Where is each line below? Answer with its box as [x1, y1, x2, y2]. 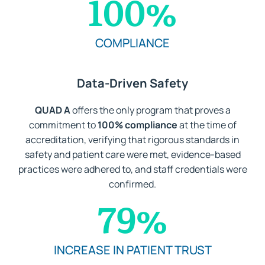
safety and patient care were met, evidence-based [24, 147, 241, 161]
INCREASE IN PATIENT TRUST [53, 242, 212, 258]
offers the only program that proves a [70, 103, 231, 117]
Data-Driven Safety [77, 75, 188, 91]
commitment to [28, 118, 98, 131]
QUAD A [34, 103, 70, 117]
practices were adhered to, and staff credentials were [18, 162, 247, 176]
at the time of [177, 118, 237, 131]
